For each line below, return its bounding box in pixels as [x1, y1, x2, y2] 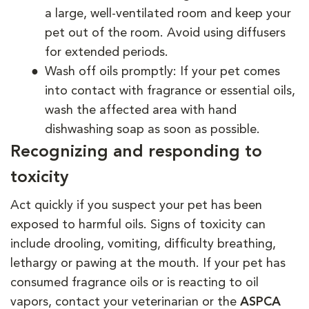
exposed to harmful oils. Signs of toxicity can [10, 218, 266, 231]
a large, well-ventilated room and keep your [45, 7, 291, 20]
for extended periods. [45, 46, 168, 59]
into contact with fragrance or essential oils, [45, 84, 295, 97]
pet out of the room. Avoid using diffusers [45, 26, 286, 39]
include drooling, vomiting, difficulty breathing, [10, 237, 276, 250]
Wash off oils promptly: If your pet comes [45, 65, 280, 78]
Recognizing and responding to [10, 143, 262, 161]
